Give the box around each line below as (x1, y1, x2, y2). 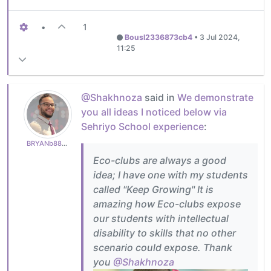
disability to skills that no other (93, 226, 236, 239)
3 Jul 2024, (199, 32, 240, 42)
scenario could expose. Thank (93, 241, 232, 253)
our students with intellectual (93, 212, 229, 224)
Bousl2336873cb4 (124, 32, 192, 42)
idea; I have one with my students (93, 168, 248, 181)
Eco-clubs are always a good (93, 154, 226, 166)
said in (142, 91, 177, 103)
